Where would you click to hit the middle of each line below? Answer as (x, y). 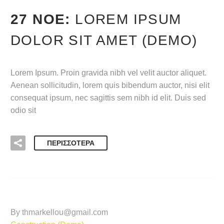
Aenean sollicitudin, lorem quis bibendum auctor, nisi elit (110, 85)
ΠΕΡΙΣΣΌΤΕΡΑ (71, 143)
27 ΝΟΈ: (43, 19)
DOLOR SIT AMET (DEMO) (104, 40)
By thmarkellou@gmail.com (59, 212)
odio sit (23, 110)
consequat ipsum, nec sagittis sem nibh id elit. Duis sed (108, 98)
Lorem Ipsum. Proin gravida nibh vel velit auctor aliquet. (108, 73)
